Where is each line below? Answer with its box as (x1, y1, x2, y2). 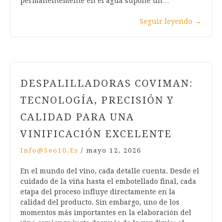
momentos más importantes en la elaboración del (20, 209, 191, 217)
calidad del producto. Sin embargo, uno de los (20, 198, 179, 207)
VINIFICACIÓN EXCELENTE (20, 128, 172, 140)
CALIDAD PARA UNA (20, 111, 134, 123)
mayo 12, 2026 (86, 147, 141, 155)
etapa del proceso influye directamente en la (20, 188, 175, 196)
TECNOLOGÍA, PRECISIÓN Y (20, 94, 174, 107)
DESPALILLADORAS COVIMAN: (20, 77, 193, 90)
